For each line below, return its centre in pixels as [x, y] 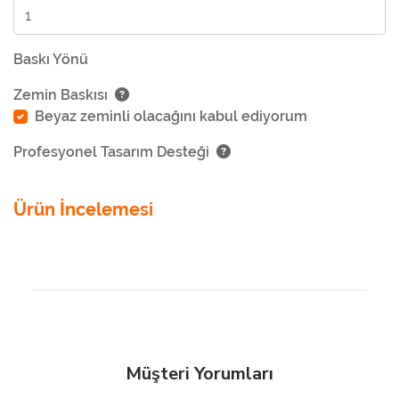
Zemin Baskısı [61, 94]
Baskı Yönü [51, 59]
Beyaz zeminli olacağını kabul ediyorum [171, 116]
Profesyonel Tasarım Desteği [111, 151]
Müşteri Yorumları [199, 373]
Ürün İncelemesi [83, 209]
